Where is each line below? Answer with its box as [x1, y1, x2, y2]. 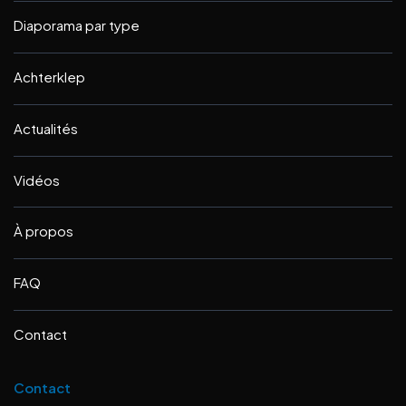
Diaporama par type [14, 16, 140, 34]
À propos [14, 222, 73, 240]
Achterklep [14, 68, 85, 85]
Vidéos [14, 170, 60, 188]
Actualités [14, 119, 78, 137]
